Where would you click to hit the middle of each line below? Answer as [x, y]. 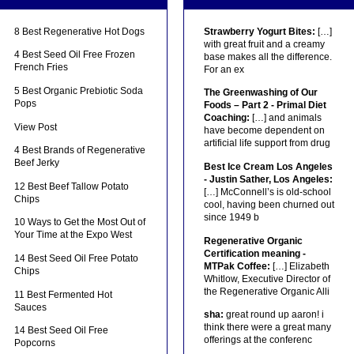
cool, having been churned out [269, 204]
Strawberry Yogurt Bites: [259, 31]
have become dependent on [264, 131]
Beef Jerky [37, 163]
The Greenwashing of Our [260, 93]
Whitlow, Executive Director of [267, 279]
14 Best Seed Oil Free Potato [77, 258]
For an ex [224, 69]
